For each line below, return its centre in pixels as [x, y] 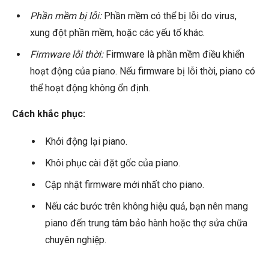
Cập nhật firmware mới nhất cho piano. [125, 185]
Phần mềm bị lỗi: [66, 16]
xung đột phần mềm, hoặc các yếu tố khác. [117, 33]
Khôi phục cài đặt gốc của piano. [113, 163]
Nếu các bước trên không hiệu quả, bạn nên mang [147, 207]
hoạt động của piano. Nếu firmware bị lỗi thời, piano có [143, 71]
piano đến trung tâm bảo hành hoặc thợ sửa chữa [146, 223]
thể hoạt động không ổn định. [90, 88]
